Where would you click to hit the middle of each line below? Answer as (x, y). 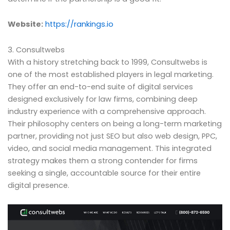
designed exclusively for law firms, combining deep (103, 99)
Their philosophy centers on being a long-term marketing (115, 123)
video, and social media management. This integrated (110, 148)
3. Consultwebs (36, 50)
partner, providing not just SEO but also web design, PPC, (112, 136)
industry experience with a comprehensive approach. (107, 111)
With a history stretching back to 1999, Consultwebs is (108, 62)
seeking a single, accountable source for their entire (104, 173)
